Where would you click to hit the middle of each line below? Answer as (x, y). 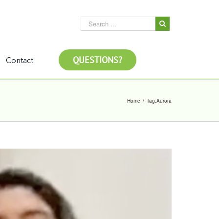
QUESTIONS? (98, 60)
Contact (20, 61)
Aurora (164, 100)
